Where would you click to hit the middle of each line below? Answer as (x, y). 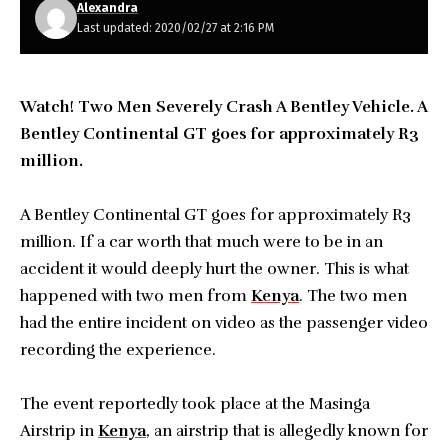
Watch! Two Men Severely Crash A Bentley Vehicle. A (223, 107)
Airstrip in (59, 431)
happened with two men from (135, 296)
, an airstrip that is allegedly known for (287, 431)
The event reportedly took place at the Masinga (195, 404)
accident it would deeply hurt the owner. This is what (214, 269)
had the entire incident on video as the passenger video (224, 323)
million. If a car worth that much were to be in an (201, 242)
